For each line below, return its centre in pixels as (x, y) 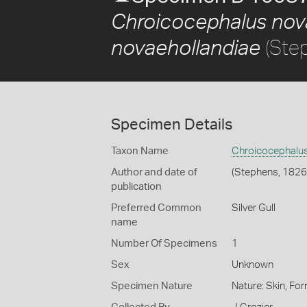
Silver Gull (253, 208)
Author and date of (154, 172)
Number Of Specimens (164, 244)
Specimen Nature (152, 286)
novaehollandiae (186, 49)
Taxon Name (140, 151)
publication (136, 187)
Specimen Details (172, 125)
